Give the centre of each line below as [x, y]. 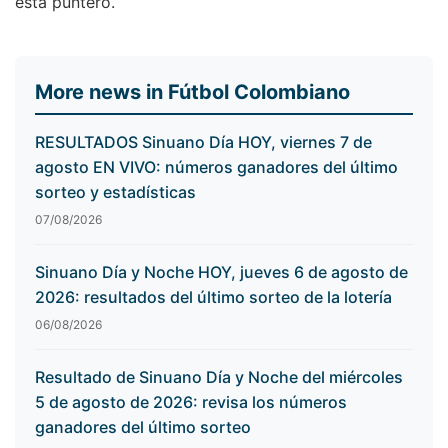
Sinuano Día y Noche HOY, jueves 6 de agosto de [221, 272]
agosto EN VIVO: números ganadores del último [216, 167]
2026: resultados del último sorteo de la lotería [213, 297]
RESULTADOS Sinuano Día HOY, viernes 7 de [203, 142]
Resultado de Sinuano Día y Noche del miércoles [219, 377]
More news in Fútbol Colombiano [192, 92]
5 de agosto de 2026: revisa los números [191, 402]
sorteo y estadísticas [115, 192]
